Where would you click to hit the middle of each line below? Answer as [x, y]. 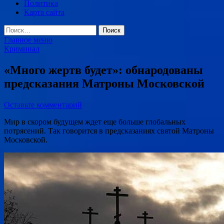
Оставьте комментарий [43, 104]
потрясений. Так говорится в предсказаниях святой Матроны [109, 130]
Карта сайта [44, 12]
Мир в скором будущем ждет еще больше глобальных [95, 121]
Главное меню [28, 40]
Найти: [15, 29]
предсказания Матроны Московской [104, 83]
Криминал [22, 49]
